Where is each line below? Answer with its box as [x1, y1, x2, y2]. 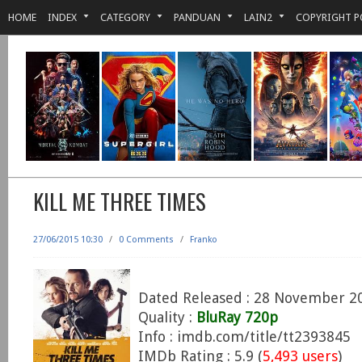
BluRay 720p [196, 309, 278, 326]
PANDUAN [174, 11, 221, 23]
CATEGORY [100, 11, 150, 23]
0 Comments [119, 234, 174, 245]
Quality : [138, 309, 196, 326]
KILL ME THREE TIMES [33, 185, 206, 217]
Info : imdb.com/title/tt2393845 [138, 328, 351, 345]
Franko [190, 234, 217, 245]
